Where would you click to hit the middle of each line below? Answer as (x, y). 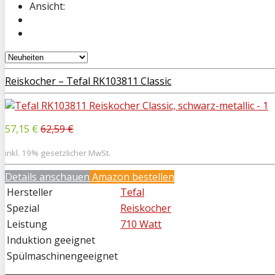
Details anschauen (47, 176)
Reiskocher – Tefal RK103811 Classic (88, 81)
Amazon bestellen (132, 176)
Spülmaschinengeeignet (62, 256)
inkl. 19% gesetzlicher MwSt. (58, 153)
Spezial (23, 208)
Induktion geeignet (51, 240)
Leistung (27, 224)
